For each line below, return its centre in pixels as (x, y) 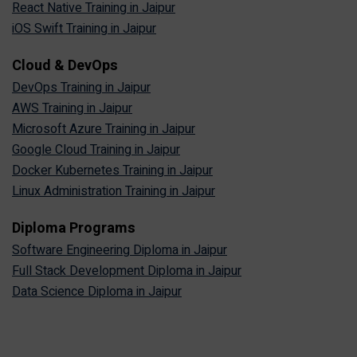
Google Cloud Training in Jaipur (96, 150)
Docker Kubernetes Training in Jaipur (112, 171)
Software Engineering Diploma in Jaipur (120, 251)
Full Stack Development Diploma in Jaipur (127, 271)
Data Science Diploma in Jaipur (97, 292)
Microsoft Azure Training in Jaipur (104, 129)
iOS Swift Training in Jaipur (84, 29)
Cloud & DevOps (65, 66)
